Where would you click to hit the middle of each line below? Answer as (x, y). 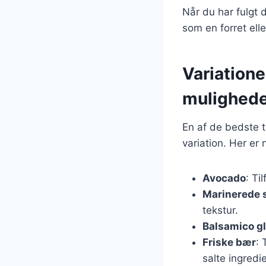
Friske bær (229, 242)
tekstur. (220, 210)
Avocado (224, 178)
